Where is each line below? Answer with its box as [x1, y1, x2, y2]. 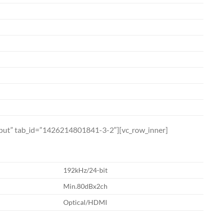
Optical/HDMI [63, 198, 108, 206]
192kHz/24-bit [63, 165, 108, 174]
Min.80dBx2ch [63, 182, 108, 190]
